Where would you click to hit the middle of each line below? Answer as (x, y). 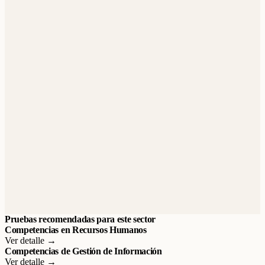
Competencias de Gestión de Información (83, 251)
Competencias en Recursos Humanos (76, 230)
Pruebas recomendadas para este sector (80, 219)
